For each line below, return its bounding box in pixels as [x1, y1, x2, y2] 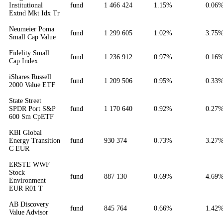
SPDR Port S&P [9, 105, 55, 113]
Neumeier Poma [9, 25, 54, 33]
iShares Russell [9, 73, 51, 81]
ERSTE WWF [9, 161, 50, 169]
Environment [9, 177, 46, 185]
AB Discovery [9, 201, 49, 209]
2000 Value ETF [9, 81, 55, 89]
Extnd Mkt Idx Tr [9, 9, 60, 17]
